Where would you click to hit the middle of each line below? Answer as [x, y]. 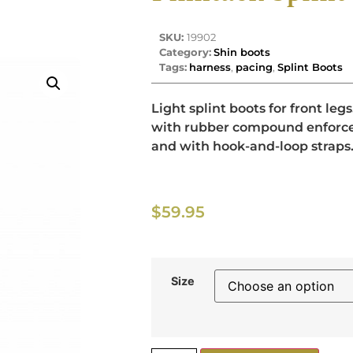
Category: [185, 52]
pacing [254, 67]
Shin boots [242, 52]
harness [210, 67]
